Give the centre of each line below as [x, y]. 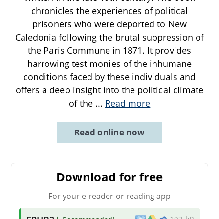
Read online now [109, 132]
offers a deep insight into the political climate [109, 90]
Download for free [109, 177]
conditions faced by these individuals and [109, 77]
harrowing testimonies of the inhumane [109, 64]
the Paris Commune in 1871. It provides [109, 51]
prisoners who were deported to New [109, 24]
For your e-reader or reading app [109, 196]
